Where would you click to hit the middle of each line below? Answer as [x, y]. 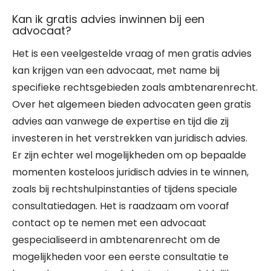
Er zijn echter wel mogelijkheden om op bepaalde [129, 155]
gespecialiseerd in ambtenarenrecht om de [116, 240]
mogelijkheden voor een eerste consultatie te [120, 257]
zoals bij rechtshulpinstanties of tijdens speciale [125, 189]
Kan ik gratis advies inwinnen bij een [108, 19]
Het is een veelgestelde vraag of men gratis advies [132, 54]
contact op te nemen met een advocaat [109, 223]
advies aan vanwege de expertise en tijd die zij [120, 121]
